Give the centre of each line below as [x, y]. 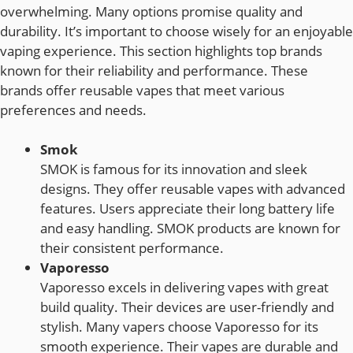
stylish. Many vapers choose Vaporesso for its [179, 327]
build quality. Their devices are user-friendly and [187, 307]
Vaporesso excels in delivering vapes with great [184, 288]
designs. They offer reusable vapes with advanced [193, 189]
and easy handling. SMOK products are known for [190, 229]
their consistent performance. [132, 248]
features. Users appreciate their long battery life [188, 209]
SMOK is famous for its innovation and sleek [174, 169]
